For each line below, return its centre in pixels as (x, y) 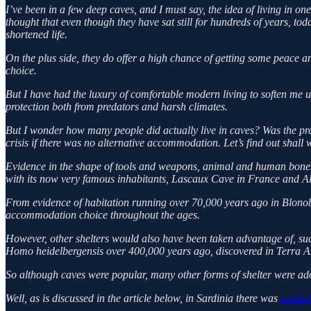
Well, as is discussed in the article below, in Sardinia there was (143, 298)
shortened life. (36, 34)
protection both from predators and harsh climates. (117, 106)
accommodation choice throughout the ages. (103, 215)
